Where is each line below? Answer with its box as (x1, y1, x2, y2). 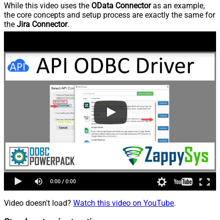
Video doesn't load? (4, 198, 73, 208)
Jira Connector (17, 19, 67, 29)
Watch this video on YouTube (73, 198, 174, 208)
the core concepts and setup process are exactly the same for (4, 10, 215, 20)
